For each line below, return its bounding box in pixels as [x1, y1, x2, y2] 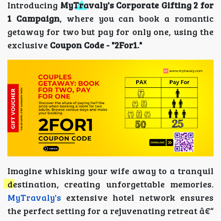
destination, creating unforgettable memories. [7, 178, 214, 190]
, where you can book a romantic [59, 12, 214, 24]
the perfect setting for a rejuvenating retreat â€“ [7, 205, 214, 217]
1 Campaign [7, 12, 60, 24]
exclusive [7, 38, 50, 51]
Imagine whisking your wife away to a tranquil [7, 165, 214, 177]
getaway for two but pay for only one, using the [7, 25, 214, 37]
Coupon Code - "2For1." [50, 38, 142, 51]
